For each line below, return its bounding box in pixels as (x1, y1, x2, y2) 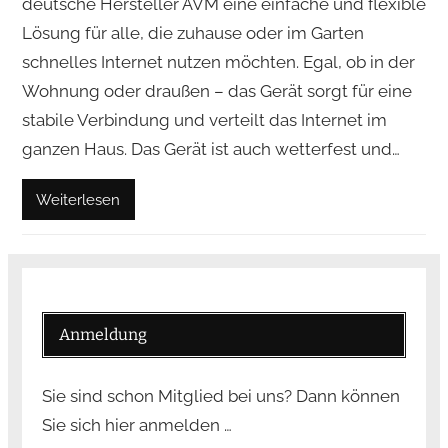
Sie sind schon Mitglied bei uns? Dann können (41, 385, 400, 406)
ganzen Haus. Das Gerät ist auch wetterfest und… (21, 138, 400, 159)
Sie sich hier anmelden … (41, 414, 232, 435)
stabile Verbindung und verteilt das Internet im (21, 109, 387, 130)
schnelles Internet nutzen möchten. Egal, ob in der (21, 51, 415, 72)
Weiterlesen (36, 190, 121, 208)
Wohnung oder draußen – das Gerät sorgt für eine (21, 80, 412, 101)
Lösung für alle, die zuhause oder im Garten (21, 22, 364, 43)
